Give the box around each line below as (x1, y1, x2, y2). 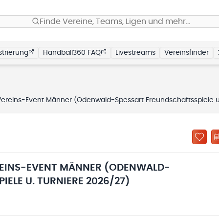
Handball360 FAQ (43, 49, 101, 56)
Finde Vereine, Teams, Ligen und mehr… (40, 18, 190, 25)
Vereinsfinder (164, 49, 209, 56)
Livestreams (115, 49, 155, 56)
